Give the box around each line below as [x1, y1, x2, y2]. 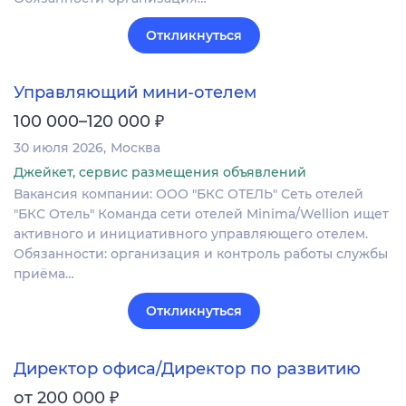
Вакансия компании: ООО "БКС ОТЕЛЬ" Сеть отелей [14, 186, 363, 203]
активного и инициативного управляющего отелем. [14, 226, 368, 243]
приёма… [14, 266, 74, 283]
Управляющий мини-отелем [14, 82, 256, 103]
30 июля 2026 [14, 140, 103, 157]
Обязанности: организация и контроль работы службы [14, 246, 388, 263]
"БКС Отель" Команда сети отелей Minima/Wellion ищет [14, 206, 389, 223]
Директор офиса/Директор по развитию [14, 358, 361, 379]
